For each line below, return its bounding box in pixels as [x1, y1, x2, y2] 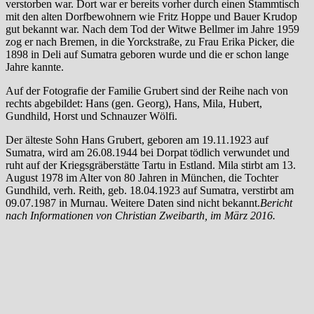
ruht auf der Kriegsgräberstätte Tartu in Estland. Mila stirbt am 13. [6, 158, 296, 171]
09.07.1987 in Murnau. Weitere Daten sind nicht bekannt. [6, 196, 260, 209]
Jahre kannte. [6, 60, 64, 73]
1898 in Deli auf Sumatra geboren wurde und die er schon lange [6, 48, 289, 60]
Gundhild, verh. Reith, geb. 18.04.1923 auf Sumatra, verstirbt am [6, 184, 294, 196]
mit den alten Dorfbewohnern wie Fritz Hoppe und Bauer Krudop [6, 10, 297, 22]
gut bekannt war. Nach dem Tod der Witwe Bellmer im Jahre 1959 [6, 22, 299, 35]
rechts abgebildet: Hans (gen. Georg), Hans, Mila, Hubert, [6, 97, 262, 109]
